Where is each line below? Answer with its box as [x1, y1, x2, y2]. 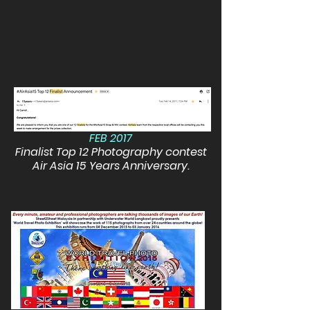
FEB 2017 [89, 130, 132, 146]
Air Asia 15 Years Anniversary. [32, 158, 190, 174]
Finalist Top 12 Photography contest [15, 144, 207, 160]
